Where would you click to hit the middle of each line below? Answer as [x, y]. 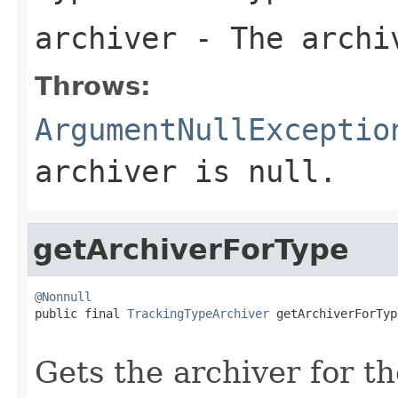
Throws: [93, 86]
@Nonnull [63, 296]
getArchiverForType [191, 249]
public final [81, 313]
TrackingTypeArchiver [198, 313]
